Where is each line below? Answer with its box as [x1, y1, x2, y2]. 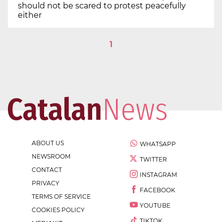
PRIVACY [32, 179, 59, 187]
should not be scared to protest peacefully [18, 1, 186, 11]
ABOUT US [32, 139, 64, 147]
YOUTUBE [140, 202, 170, 210]
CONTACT [32, 166, 62, 174]
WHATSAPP [140, 140, 176, 148]
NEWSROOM [32, 153, 70, 161]
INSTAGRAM [140, 171, 177, 179]
